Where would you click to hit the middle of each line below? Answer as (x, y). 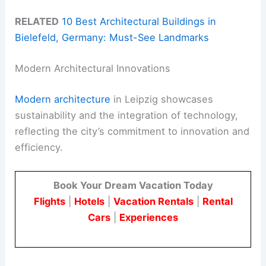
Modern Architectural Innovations (93, 69)
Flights (49, 201)
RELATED (37, 22)
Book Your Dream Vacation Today (133, 185)
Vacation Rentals (153, 201)
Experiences (149, 217)
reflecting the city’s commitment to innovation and (132, 131)
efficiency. (39, 147)
